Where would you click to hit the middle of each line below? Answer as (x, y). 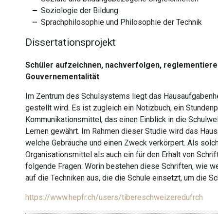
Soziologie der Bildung (80, 11)
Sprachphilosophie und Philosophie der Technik (122, 22)
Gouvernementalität (63, 77)
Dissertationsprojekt (71, 43)
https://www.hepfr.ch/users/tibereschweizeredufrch (114, 198)
